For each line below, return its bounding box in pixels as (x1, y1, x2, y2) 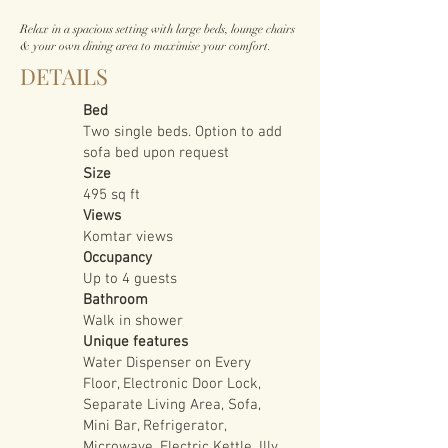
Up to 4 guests (83, 270, 177, 288)
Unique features (83, 333, 188, 351)
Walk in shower (83, 312, 183, 330)
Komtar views (83, 228, 173, 246)
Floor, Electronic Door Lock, (83, 375, 261, 393)
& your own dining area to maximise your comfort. (20, 39, 271, 53)
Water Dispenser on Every (83, 354, 251, 372)
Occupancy (83, 249, 152, 267)
